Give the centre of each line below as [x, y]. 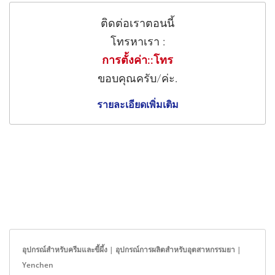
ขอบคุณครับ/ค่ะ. [137, 79]
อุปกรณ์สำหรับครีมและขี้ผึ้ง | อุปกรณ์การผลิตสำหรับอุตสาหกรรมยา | [132, 249]
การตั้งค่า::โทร [137, 60]
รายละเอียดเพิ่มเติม [137, 104]
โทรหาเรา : [137, 42]
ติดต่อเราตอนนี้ [137, 24]
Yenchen [38, 265]
